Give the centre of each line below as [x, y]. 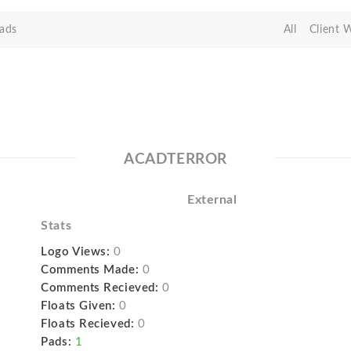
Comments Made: [90, 270]
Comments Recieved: [100, 288]
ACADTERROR [175, 159]
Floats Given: [78, 306]
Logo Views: [76, 252]
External [212, 200]
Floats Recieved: [88, 324]
